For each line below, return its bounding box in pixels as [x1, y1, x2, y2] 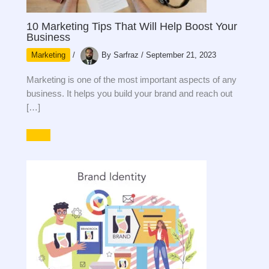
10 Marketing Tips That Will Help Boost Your [26, 20, 238, 33]
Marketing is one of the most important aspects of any [26, 75, 237, 85]
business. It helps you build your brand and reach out [26, 89, 233, 99]
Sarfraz [113, 50, 142, 59]
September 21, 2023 [146, 50, 217, 59]
